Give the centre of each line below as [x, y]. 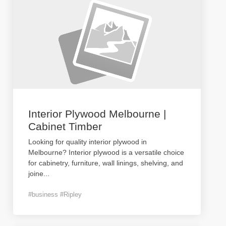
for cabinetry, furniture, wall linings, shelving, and [106, 163]
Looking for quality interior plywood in [88, 142]
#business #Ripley [55, 194]
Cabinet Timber [65, 126]
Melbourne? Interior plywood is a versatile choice [106, 152]
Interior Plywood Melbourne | [97, 114]
